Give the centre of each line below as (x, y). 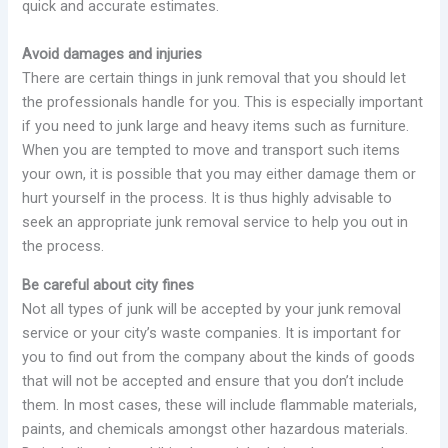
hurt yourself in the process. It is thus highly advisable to (207, 197)
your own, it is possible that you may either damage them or (219, 173)
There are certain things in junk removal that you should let (214, 77)
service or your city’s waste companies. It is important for (212, 332)
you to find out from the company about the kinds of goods (219, 356)
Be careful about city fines (108, 284)
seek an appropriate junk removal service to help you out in (215, 221)
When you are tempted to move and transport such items (211, 149)
